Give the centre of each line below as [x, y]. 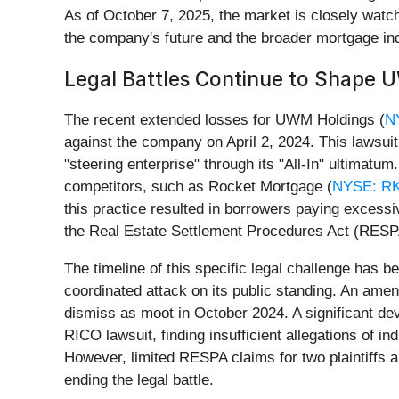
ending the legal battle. [139, 380]
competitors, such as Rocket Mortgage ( [198, 187]
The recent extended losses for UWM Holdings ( [224, 120]
